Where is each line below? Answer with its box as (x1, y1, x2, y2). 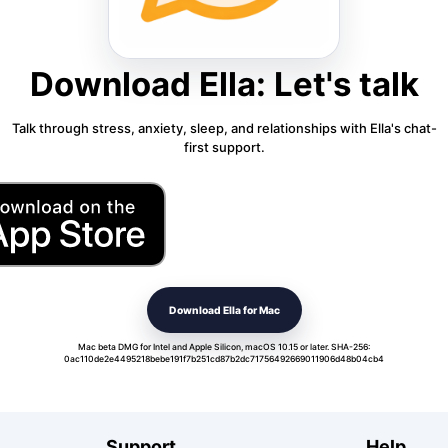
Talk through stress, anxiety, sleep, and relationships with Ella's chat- (11, 119, 437, 136)
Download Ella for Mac (168, 303, 280, 316)
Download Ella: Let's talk (29, 64, 419, 105)
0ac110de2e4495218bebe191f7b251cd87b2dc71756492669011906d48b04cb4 (64, 353, 384, 364)
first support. (183, 138, 265, 155)
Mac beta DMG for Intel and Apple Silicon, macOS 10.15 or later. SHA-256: (78, 341, 370, 352)
